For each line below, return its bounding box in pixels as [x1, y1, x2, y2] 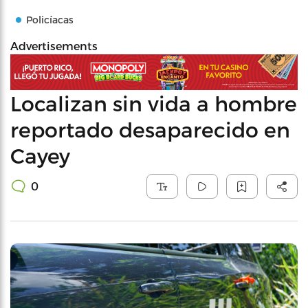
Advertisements [10, 39, 98, 52]
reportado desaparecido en [10, 116, 290, 142]
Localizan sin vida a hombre [10, 90, 297, 115]
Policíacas [26, 14, 74, 25]
